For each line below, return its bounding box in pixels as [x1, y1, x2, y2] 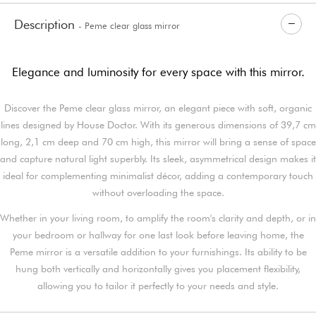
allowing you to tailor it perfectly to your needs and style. [37, 279, 279, 291]
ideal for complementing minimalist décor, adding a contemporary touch [3, 169, 313, 181]
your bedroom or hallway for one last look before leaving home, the [12, 229, 304, 241]
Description [14, 16, 78, 32]
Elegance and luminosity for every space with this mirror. [11, 64, 305, 79]
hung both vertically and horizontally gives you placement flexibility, [16, 262, 300, 274]
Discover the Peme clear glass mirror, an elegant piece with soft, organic [4, 102, 312, 114]
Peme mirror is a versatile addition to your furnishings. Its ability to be [9, 245, 307, 257]
